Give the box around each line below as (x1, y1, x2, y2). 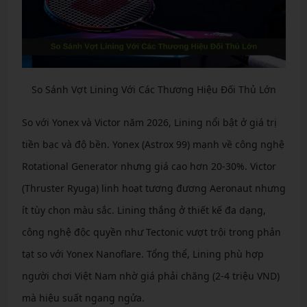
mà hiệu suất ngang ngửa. (21, 291, 145, 304)
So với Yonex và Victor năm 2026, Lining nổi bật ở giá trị (21, 115, 277, 129)
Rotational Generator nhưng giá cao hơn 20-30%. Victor (21, 159, 276, 173)
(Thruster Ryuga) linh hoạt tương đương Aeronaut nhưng (21, 181, 286, 195)
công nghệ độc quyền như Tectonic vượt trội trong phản (21, 225, 281, 238)
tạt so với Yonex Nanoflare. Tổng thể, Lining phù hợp (21, 247, 264, 260)
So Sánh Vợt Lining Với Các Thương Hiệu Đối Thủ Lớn (31, 82, 276, 96)
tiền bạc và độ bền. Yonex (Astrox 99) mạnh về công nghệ (21, 137, 284, 151)
